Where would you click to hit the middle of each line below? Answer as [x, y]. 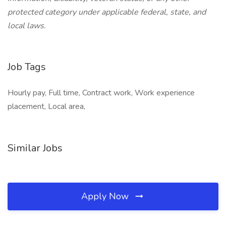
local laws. [27, 26]
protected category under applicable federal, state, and [107, 12]
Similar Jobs [35, 148]
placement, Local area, [46, 106]
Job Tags [27, 67]
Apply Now [106, 196]
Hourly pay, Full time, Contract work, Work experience [101, 93]
